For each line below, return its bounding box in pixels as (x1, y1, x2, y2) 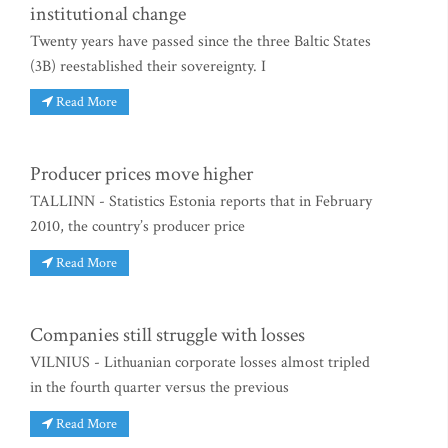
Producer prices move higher (30, 161, 253, 188)
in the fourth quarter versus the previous (30, 377, 289, 399)
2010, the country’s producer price (30, 216, 245, 238)
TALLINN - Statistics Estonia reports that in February (30, 191, 372, 213)
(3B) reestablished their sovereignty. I (30, 55, 266, 77)
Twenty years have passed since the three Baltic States (30, 30, 371, 52)
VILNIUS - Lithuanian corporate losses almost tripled (30, 352, 370, 374)
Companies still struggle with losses (30, 322, 305, 349)
